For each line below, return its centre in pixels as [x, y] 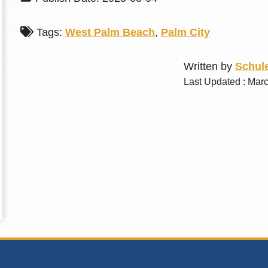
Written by [210, 66]
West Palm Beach [110, 32]
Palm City [186, 32]
